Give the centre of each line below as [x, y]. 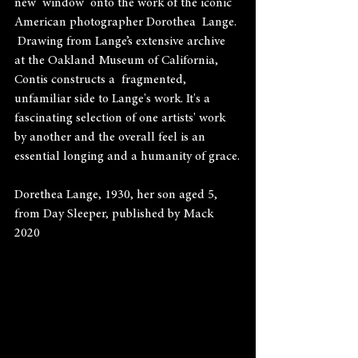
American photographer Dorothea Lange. [127, 22]
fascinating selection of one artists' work [121, 118]
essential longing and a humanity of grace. [127, 157]
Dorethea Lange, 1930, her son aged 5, [117, 195]
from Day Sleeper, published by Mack [115, 214]
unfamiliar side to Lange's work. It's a [114, 99]
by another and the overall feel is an [111, 137]
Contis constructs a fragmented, [103, 80]
